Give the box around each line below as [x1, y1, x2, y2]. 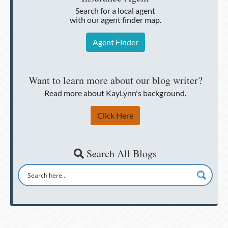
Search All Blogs [84, 146, 157, 160]
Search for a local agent [75, 5, 155, 15]
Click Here [97, 110, 133, 120]
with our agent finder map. [69, 14, 161, 24]
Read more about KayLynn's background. [44, 88, 186, 98]
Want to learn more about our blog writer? [28, 73, 203, 87]
